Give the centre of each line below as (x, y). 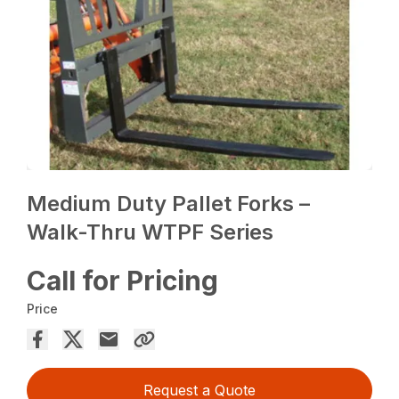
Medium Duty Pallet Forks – (169, 204)
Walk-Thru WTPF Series (151, 232)
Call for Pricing (123, 281)
